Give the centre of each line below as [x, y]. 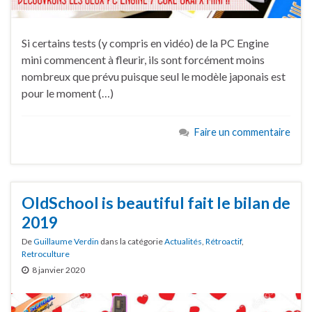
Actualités [183, 241]
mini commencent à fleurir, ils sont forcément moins [143, 60]
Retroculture [46, 253]
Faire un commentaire [242, 132]
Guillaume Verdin [66, 241]
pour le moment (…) [68, 93]
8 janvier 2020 [58, 270]
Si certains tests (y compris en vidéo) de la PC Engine [145, 43]
